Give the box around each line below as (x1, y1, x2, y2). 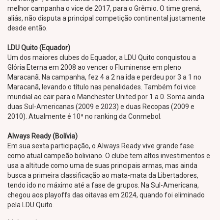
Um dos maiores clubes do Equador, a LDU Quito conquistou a (7, 54, 196, 61)
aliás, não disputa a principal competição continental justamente (7, 14, 206, 22)
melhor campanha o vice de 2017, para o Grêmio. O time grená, (7, 4, 201, 12)
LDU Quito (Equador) (7, 44, 70, 52)
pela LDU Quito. (7, 201, 54, 209)
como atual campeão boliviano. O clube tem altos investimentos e (7, 152, 210, 160)
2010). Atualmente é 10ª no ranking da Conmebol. (7, 112, 162, 120)
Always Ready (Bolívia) (7, 132, 78, 140)
